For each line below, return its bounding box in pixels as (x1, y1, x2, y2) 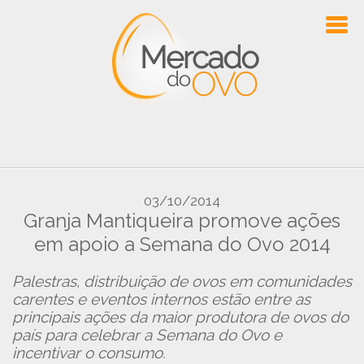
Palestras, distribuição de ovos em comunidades (12, 272, 352, 290)
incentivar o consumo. (12, 344, 166, 362)
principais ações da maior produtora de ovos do (12, 308, 349, 326)
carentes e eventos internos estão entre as (12, 290, 310, 308)
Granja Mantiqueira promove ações (24, 209, 340, 232)
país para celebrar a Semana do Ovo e (12, 326, 282, 344)
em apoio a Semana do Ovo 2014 (33, 232, 331, 256)
